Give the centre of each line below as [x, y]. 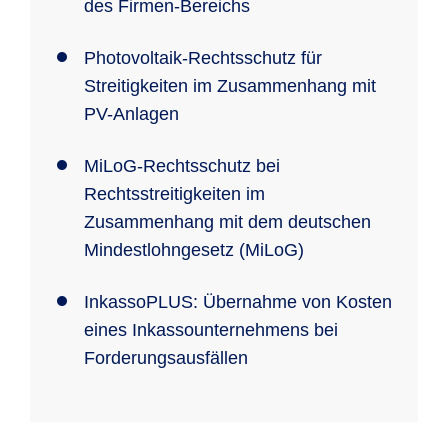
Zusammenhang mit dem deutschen [227, 222]
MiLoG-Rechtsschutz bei [182, 166]
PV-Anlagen [131, 114]
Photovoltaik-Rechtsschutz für [203, 58]
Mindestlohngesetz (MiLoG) [194, 250]
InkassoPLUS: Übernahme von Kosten [238, 302]
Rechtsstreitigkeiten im [174, 194]
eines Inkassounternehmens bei [211, 330]
